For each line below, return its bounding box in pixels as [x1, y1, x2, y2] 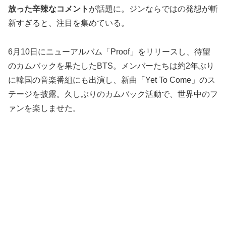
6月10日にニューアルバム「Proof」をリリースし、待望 [8, 47, 210, 56]
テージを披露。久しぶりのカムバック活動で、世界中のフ [8, 89, 218, 98]
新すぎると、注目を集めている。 [8, 18, 129, 27]
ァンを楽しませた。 [8, 103, 81, 112]
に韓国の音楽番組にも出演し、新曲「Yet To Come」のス [8, 75, 215, 84]
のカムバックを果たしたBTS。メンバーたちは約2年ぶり [8, 61, 214, 70]
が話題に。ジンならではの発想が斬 [89, 4, 218, 13]
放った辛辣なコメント [8, 4, 89, 13]
